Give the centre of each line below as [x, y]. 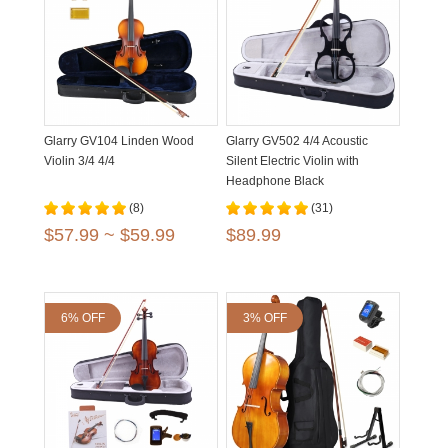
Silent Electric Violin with [292, 161]
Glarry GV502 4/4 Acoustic [297, 141]
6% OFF [83, 318]
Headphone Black [275, 181]
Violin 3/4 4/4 [79, 161]
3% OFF [265, 318]
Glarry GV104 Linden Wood [119, 141]
